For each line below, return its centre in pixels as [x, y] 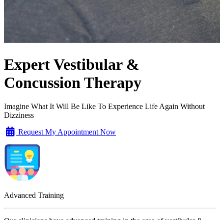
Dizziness [19, 115]
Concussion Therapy [73, 82]
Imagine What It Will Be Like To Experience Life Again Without [104, 106]
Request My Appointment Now [66, 132]
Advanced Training [34, 195]
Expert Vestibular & [72, 64]
